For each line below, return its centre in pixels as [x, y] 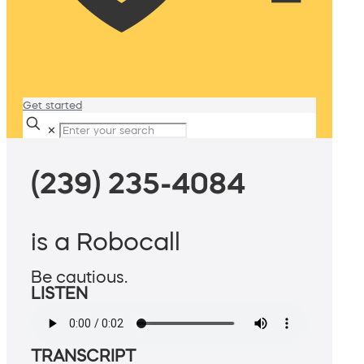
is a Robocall [106, 242]
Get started [52, 105]
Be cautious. [79, 277]
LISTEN [59, 294]
